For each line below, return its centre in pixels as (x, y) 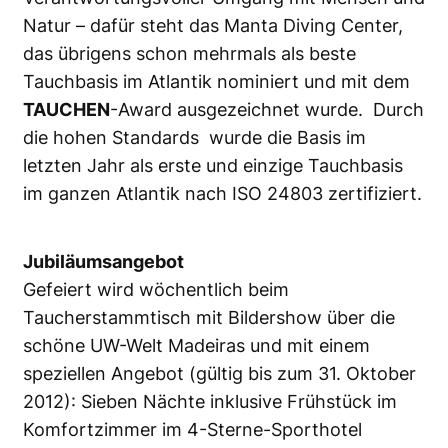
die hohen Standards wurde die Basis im (194, 137)
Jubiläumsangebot (103, 261)
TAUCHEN (66, 109)
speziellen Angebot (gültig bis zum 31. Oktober (219, 373)
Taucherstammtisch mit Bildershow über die (209, 317)
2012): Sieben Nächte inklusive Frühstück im (210, 401)
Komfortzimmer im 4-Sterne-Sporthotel (192, 429)
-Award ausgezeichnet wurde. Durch (267, 109)
